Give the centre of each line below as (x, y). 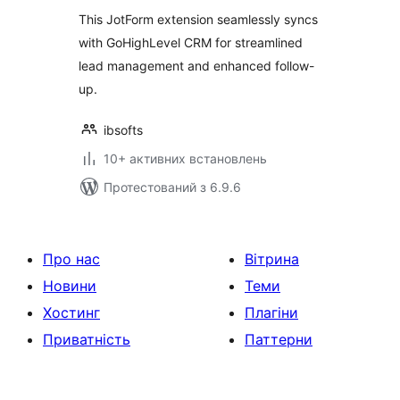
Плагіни (271, 312)
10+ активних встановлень (185, 158)
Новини (70, 286)
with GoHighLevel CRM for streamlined (191, 42)
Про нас (71, 259)
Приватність (87, 339)
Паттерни (279, 339)
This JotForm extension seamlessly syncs (198, 19)
